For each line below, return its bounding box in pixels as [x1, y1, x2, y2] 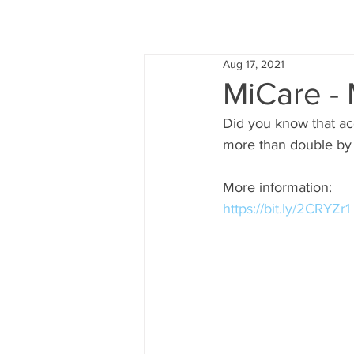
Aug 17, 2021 [223, 57, 284, 70]
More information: [223, 179, 332, 195]
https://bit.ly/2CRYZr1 [223, 201, 350, 217]
